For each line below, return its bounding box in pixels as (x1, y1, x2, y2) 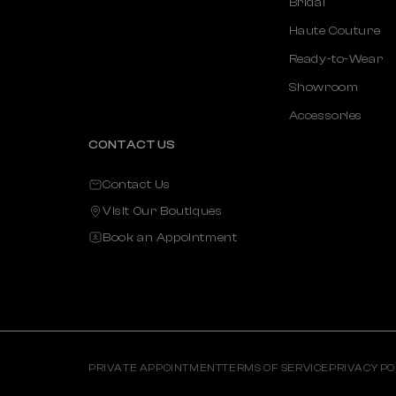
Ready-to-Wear (288, 51, 384, 66)
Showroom (288, 80, 359, 95)
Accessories (288, 108, 363, 123)
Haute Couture (288, 23, 381, 38)
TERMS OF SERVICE (222, 362, 330, 375)
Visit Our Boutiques (103, 203, 223, 218)
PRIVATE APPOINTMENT (88, 362, 223, 375)
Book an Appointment (103, 230, 238, 245)
